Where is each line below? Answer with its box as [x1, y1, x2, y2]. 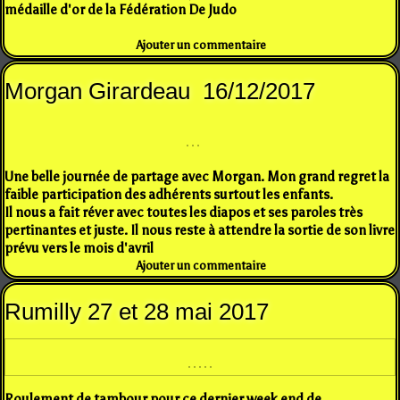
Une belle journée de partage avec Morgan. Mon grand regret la [4, 168, 389, 185]
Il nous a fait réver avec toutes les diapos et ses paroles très [4, 204, 362, 221]
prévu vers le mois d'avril [4, 239, 154, 256]
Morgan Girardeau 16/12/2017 [4, 77, 315, 104]
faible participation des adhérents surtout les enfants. [4, 186, 333, 203]
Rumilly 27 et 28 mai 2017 [4, 297, 269, 325]
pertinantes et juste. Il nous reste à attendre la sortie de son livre [4, 221, 395, 238]
